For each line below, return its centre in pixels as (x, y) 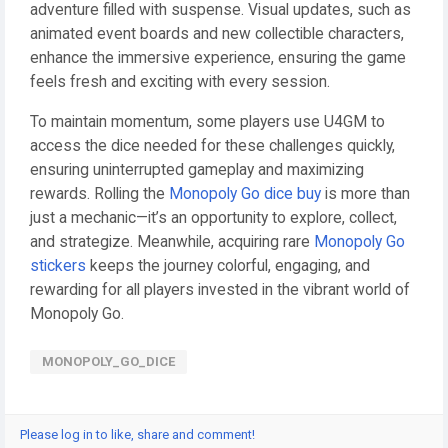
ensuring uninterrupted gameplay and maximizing (197, 170)
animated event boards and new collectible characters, (217, 34)
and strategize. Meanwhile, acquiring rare (172, 242)
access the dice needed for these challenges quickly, (212, 146)
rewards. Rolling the (99, 194)
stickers (58, 266)
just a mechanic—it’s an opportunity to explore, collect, (213, 218)
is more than (365, 194)
